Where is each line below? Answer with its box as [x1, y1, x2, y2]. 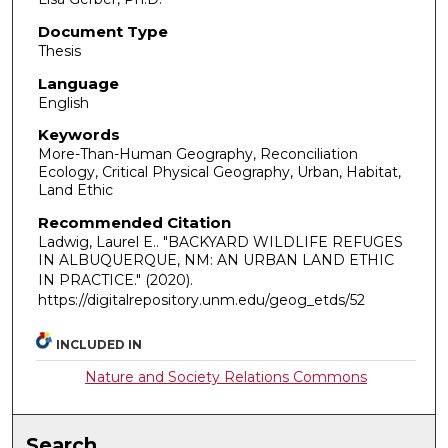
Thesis [37, 42, 81, 61]
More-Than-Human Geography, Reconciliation [37, 145, 358, 164]
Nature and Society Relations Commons [85, 367, 368, 386]
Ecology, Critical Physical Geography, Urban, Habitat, [37, 163, 401, 182]
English [37, 93, 89, 112]
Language [37, 73, 119, 93]
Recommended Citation [37, 212, 231, 232]
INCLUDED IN [56, 336, 143, 352]
